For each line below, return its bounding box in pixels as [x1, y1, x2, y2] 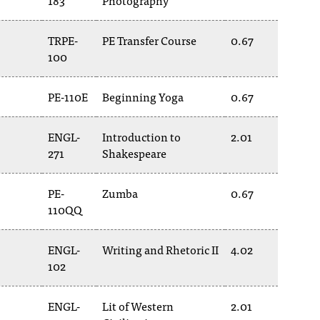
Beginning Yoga [102, 87, 184, 106]
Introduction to [102, 127, 181, 146]
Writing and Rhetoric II [102, 240, 219, 259]
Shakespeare [102, 144, 166, 162]
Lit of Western [102, 296, 174, 315]
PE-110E [48, 87, 88, 106]
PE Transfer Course [102, 31, 196, 49]
